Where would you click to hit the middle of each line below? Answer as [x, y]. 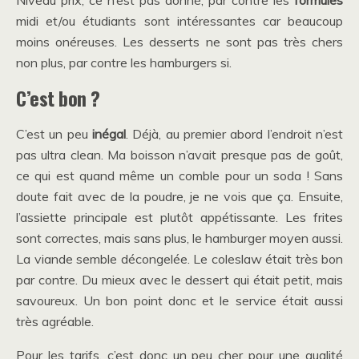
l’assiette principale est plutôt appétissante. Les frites [179, 218]
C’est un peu [54, 134]
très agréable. [55, 322]
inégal [109, 134]
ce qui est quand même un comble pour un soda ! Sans [179, 176]
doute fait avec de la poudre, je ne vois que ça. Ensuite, [179, 197]
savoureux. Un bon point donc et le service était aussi [179, 301]
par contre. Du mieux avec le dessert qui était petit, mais [179, 280]
